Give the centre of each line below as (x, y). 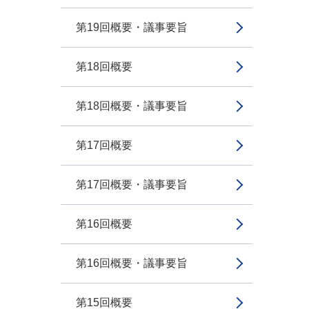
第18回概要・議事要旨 (132, 106)
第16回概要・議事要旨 (132, 263)
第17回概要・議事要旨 (132, 185)
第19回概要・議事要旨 (132, 27)
